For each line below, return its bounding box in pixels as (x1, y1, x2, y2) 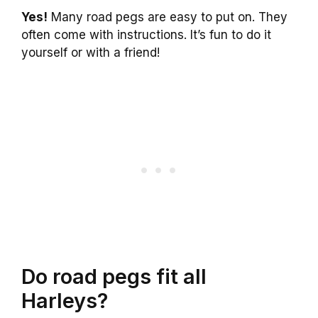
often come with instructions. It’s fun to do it (21, 28, 271, 43)
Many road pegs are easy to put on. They (48, 10, 287, 25)
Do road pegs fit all (21, 263, 207, 289)
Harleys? (21, 287, 108, 313)
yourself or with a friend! (21, 45, 160, 60)
